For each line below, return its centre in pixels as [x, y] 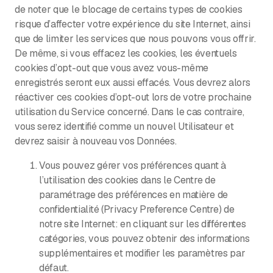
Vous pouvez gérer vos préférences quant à [133, 165]
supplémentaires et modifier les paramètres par [142, 253]
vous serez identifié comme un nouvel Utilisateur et [124, 126]
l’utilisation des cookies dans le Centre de [127, 180]
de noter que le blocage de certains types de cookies [129, 9]
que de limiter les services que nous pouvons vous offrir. [135, 38]
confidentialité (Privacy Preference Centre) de [137, 209]
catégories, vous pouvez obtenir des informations [144, 238]
